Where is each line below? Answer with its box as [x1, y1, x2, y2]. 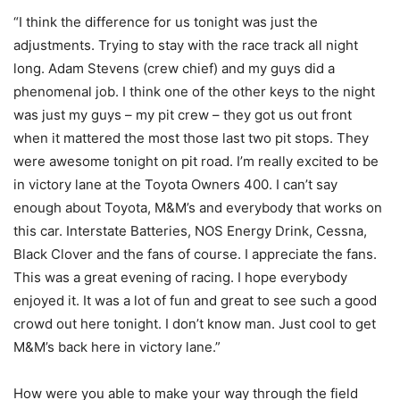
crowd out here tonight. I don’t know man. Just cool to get [13, 314, 376, 332]
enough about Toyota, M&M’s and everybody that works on [13, 198, 382, 216]
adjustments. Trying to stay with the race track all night [13, 36, 358, 54]
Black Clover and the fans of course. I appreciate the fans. [13, 245, 377, 262]
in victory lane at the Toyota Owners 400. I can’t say [13, 175, 337, 193]
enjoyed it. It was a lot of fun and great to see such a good [13, 291, 377, 309]
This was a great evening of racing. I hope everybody [13, 268, 347, 286]
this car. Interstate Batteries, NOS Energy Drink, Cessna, [13, 221, 367, 239]
